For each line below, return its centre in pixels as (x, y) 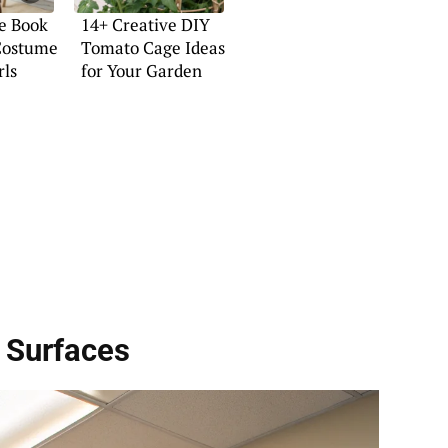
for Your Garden (141, 71)
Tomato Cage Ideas (152, 48)
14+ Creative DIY (145, 25)
